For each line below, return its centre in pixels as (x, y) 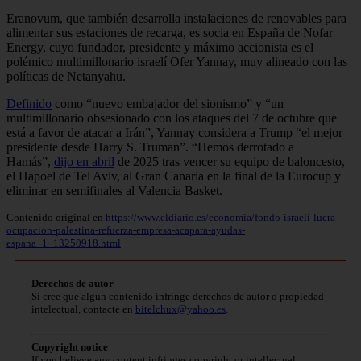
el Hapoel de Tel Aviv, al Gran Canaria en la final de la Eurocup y (174, 176)
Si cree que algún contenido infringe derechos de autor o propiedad (178, 296)
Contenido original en (56, 217)
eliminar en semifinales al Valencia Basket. (114, 190)
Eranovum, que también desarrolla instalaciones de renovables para (176, 18)
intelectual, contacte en (83, 309)
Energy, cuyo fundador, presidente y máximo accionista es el (160, 47)
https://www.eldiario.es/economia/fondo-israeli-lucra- (222, 217)
